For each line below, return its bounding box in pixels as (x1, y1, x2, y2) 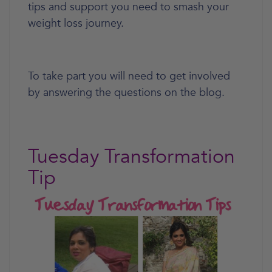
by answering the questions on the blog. (28, 84, 225, 100)
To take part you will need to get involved (28, 68, 230, 84)
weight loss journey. (28, 15, 124, 31)
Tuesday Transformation (28, 143, 235, 170)
